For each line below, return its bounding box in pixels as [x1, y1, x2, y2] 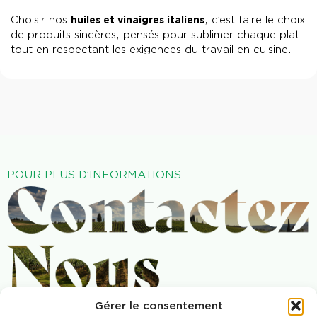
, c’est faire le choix [204, 14, 305, 27]
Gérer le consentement [94, 299, 223, 312]
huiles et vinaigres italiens [71, 14, 204, 26]
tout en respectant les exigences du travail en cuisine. [11, 44, 292, 57]
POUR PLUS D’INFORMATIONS [7, 168, 181, 181]
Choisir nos [11, 14, 71, 27]
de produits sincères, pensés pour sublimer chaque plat [11, 29, 299, 42]
